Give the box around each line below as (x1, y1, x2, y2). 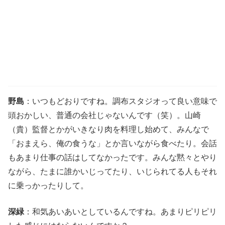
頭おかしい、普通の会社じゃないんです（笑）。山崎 (8, 110, 201, 120)
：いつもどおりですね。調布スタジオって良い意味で (24, 96, 217, 105)
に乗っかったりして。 (8, 181, 88, 190)
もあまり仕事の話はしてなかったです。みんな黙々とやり (8, 153, 217, 162)
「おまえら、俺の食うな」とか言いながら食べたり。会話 (8, 139, 217, 148)
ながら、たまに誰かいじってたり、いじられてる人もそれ (8, 167, 217, 176)
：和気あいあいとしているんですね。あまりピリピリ (24, 207, 217, 216)
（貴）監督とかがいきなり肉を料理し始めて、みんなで (8, 125, 209, 134)
